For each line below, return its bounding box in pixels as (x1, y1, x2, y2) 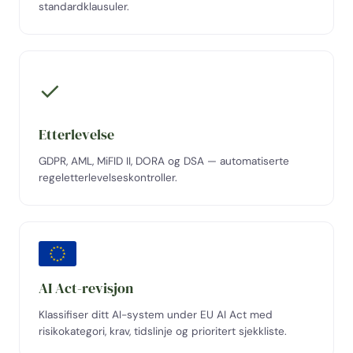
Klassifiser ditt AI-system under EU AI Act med (39, 308, 273, 321)
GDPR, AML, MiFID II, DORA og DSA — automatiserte (39, 154, 289, 168)
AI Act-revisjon (39, 278, 133, 298)
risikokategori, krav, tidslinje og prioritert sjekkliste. (39, 325, 287, 338)
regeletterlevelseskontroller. (39, 171, 177, 184)
